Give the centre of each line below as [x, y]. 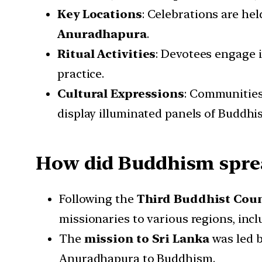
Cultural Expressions [121, 94]
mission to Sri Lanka [146, 239]
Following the [98, 199]
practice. [81, 74]
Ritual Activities [107, 54]
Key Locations [100, 14]
